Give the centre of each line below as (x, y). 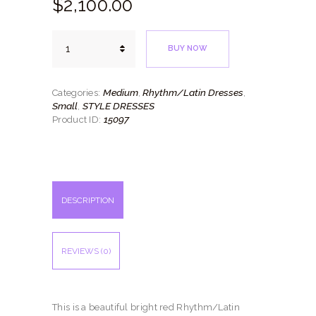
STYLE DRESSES (118, 105)
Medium (120, 92)
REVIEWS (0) (86, 251)
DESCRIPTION (88, 200)
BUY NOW (187, 49)
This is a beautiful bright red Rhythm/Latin (146, 307)
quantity (71, 63)
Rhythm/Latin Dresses (193, 92)
